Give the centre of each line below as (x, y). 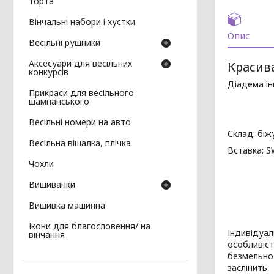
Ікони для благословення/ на (90, 226)
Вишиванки (52, 184)
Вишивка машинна (67, 205)
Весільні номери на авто (80, 122)
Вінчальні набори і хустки (82, 21)
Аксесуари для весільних (80, 63)
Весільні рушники (65, 42)
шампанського (59, 101)
